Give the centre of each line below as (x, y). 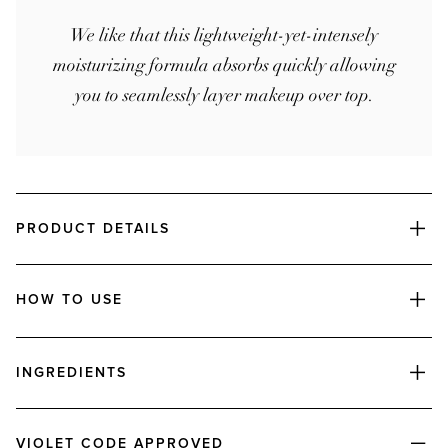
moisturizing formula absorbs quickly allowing (224, 65)
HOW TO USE (69, 300)
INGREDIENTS (71, 373)
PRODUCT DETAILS (93, 229)
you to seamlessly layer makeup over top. (224, 95)
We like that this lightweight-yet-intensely (224, 35)
